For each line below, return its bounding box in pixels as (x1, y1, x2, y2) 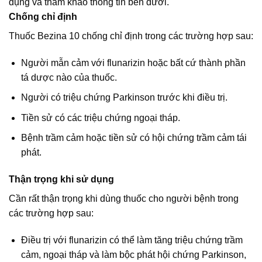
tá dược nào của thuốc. (20, 72, 117, 82)
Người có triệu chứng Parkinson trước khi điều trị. (20, 92, 227, 103)
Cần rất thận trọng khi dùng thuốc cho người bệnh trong (9, 194, 239, 204)
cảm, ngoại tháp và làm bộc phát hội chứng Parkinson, (20, 249, 246, 260)
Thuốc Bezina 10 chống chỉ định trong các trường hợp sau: (9, 30, 253, 41)
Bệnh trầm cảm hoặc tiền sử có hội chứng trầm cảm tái (20, 133, 247, 143)
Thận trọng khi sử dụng (9, 174, 114, 185)
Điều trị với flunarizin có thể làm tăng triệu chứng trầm (20, 235, 243, 245)
